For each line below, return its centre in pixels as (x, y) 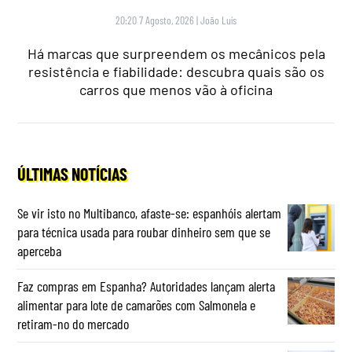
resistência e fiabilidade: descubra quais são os (176, 72)
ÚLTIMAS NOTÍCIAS (73, 174)
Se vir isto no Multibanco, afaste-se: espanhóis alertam (150, 213)
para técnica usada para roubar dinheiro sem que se (144, 232)
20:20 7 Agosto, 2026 (155, 20)
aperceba (40, 251)
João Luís (218, 20)
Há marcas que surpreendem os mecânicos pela (176, 54)
